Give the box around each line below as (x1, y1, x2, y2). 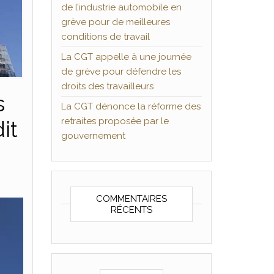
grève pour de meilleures (61, 17, 170, 28)
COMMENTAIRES (95, 193, 167, 204)
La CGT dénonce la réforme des (61, 101, 201, 112)
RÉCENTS (110, 204, 152, 215)
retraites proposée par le (61, 116, 169, 127)
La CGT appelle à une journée (61, 51, 191, 62)
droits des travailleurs (61, 81, 154, 92)
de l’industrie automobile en (61, 2, 182, 13)
